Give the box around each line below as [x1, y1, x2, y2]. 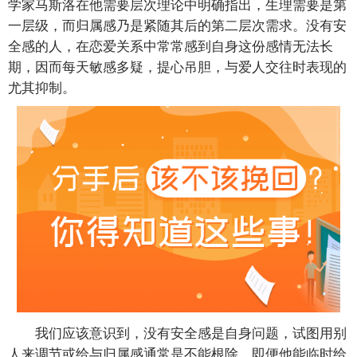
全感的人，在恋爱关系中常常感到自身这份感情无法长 [8, 34, 333, 55]
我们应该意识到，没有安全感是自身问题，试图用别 [8, 321, 347, 342]
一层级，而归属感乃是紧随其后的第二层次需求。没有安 [8, 14, 347, 34]
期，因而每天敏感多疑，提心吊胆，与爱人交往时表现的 [8, 55, 347, 76]
